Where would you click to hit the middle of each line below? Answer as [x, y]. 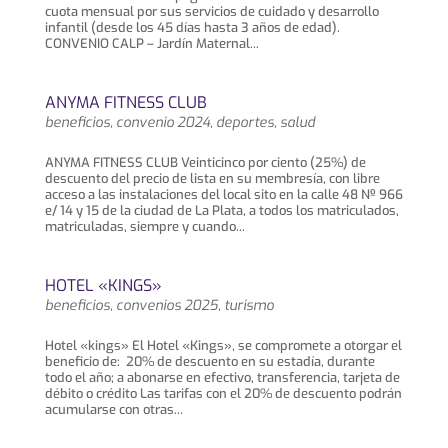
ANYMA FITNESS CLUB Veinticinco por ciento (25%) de [205, 162]
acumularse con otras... [113, 409]
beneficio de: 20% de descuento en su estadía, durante [209, 361]
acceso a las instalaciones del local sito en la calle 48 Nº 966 [223, 194]
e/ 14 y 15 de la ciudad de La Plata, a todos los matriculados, [221, 210]
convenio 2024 [162, 122]
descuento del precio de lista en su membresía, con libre [212, 178]
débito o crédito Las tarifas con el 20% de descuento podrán [223, 393]
